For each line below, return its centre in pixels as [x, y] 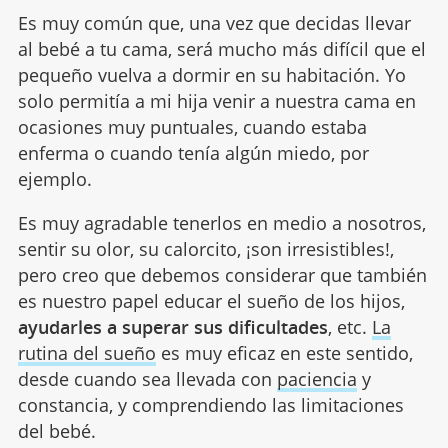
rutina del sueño [86, 352]
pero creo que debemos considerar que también [222, 274]
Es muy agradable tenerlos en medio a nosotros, [221, 222]
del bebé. [56, 430]
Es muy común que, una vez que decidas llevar [214, 22]
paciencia [316, 378]
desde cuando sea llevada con [147, 378]
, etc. [349, 326]
